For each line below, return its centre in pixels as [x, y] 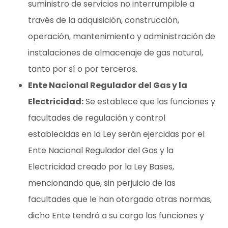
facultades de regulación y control [97, 118]
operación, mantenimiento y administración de [122, 36]
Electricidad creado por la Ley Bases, [101, 166]
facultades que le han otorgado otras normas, [120, 199]
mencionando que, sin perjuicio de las [102, 183]
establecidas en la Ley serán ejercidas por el [116, 134]
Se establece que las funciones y [149, 101]
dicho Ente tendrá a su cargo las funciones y [116, 215]
